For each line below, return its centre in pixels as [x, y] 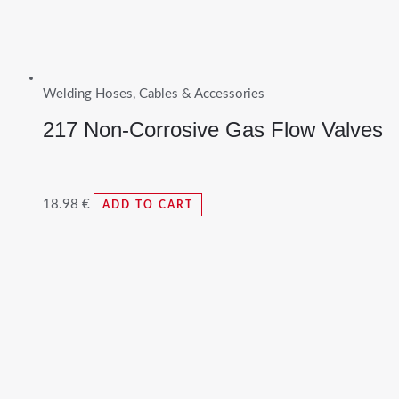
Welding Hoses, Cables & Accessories [154, 94]
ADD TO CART [148, 204]
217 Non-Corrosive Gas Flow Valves [213, 129]
